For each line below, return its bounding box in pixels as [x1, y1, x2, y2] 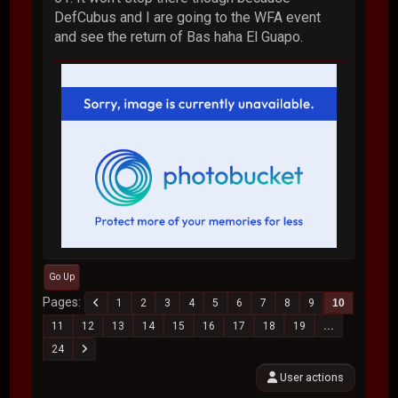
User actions [276, 370, 344, 384]
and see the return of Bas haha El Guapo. [54, 28, 304, 46]
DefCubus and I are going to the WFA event [54, 9, 322, 27]
